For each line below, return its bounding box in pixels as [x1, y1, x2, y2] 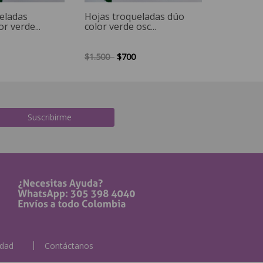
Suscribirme [28, 112, 72, 123]
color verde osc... [85, 19, 156, 33]
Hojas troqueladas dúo [85, 9, 184, 23]
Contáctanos [45, 240, 93, 252]
